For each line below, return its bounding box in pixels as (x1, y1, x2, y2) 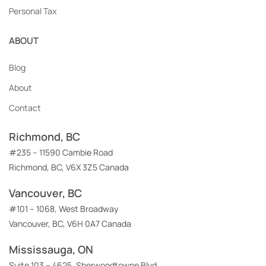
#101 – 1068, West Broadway (9, 202, 118, 214)
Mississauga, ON (9, 242, 93, 256)
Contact (9, 102, 41, 113)
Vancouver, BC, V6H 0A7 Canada (9, 217, 131, 229)
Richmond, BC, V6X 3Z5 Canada (9, 161, 129, 173)
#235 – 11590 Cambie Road (9, 146, 113, 158)
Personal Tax (9, 5, 56, 17)
